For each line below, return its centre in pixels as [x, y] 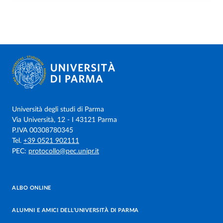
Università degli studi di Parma [58, 110]
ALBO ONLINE [32, 188]
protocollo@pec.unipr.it [64, 151]
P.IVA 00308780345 [43, 130]
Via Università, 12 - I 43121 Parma [64, 120]
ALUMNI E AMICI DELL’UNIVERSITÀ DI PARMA [75, 210]
